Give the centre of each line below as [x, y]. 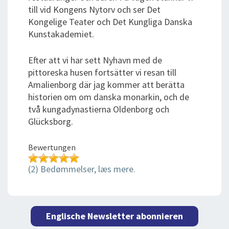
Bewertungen [52, 147]
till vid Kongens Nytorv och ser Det [94, 10]
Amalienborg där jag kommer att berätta [106, 85]
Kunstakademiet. [61, 34]
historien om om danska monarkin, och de [109, 97]
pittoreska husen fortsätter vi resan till [102, 73]
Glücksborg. [51, 122]
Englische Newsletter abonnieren [114, 216]
